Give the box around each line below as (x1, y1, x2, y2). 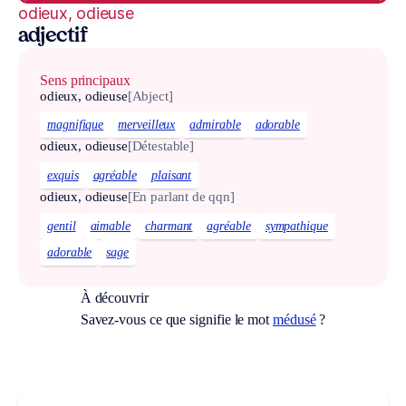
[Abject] (127, 88, 173, 103)
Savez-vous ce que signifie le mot (80, 311, 273, 327)
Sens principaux (40, 72, 130, 88)
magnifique (47, 118, 104, 132)
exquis (47, 169, 79, 183)
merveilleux (118, 118, 176, 132)
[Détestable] (127, 139, 194, 154)
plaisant (150, 169, 192, 183)
